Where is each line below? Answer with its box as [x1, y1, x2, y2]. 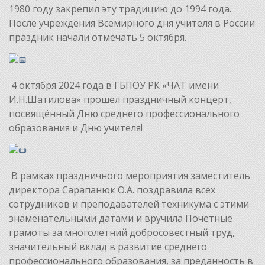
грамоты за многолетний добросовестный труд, [9, 225, 235, 239]
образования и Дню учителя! [9, 121, 143, 134]
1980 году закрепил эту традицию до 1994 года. [9, 2, 231, 15]
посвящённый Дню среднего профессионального [9, 106, 240, 120]
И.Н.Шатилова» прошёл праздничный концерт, [9, 92, 231, 106]
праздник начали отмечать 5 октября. [9, 30, 186, 44]
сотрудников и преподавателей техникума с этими [9, 197, 249, 211]
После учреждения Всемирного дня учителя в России [9, 16, 255, 30]
